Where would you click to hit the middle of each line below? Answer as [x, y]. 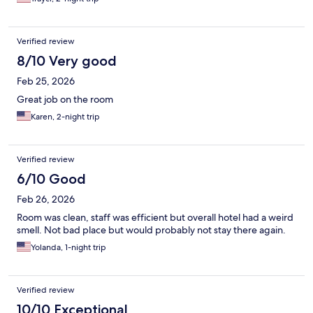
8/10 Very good [67, 61]
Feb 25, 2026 [46, 81]
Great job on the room [65, 100]
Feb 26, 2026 [46, 199]
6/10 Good [51, 179]
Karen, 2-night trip [65, 117]
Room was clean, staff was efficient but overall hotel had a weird [155, 218]
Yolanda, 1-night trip [68, 248]
